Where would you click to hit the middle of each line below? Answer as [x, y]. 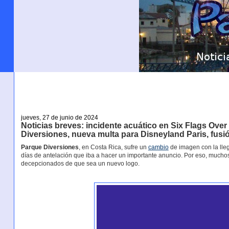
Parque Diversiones [50, 147]
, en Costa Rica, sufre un [113, 147]
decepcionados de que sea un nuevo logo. [80, 164]
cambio [158, 147]
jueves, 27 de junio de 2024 [59, 117]
